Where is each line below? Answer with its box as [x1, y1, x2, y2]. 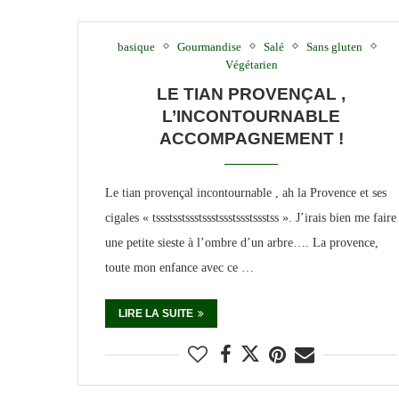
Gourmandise [177, 39, 241, 53]
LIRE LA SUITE [118, 306, 193, 320]
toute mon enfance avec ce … [105, 260, 254, 274]
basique [118, 39, 155, 53]
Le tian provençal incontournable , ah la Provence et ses [105, 185, 387, 199]
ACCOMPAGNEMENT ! [159, 128, 344, 148]
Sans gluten [306, 39, 362, 53]
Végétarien [224, 57, 278, 71]
